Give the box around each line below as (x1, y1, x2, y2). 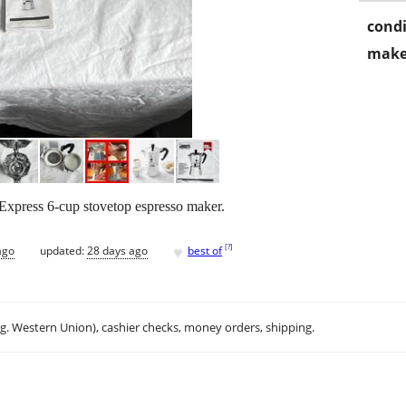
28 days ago (87, 242, 148, 258)
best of (188, 242, 222, 258)
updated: (40, 242, 87, 258)
